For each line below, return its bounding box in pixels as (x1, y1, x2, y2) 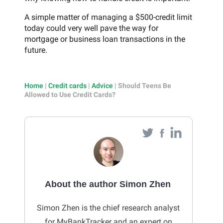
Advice (92, 81, 113, 90)
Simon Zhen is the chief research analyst (37, 203, 180, 213)
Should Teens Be (118, 81, 171, 90)
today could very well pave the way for (24, 23, 158, 33)
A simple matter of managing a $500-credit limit (24, 12, 192, 22)
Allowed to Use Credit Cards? (24, 90, 115, 99)
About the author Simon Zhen (45, 179, 171, 189)
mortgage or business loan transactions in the (24, 34, 185, 44)
